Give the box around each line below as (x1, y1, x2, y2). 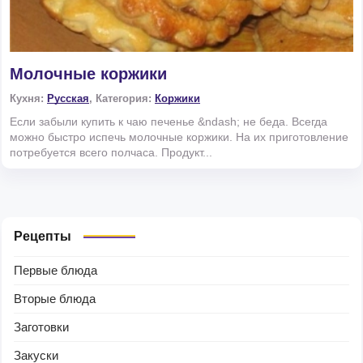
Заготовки (14, 320, 69, 335)
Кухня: (10, 92, 47, 105)
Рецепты (14, 229, 71, 244)
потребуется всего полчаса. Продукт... (10, 146, 212, 160)
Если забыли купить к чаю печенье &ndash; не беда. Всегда (10, 115, 327, 129)
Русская (47, 92, 89, 105)
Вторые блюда (14, 292, 96, 306)
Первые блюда (14, 263, 97, 278)
